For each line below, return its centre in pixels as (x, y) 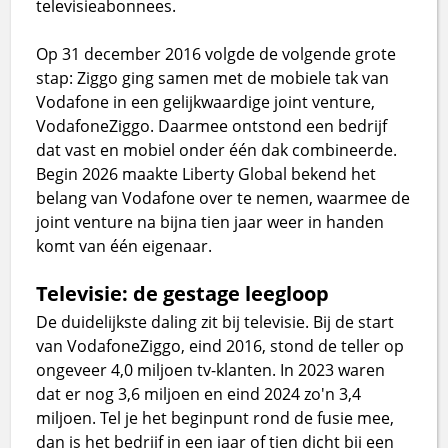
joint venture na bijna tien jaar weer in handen (210, 221)
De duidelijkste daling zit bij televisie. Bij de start (215, 321)
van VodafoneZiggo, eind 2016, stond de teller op (220, 345)
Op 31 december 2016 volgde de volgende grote (216, 53)
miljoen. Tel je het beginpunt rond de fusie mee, (215, 417)
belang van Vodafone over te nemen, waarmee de (223, 197)
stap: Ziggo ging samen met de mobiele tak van (213, 77)
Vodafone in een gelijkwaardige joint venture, (206, 101)
